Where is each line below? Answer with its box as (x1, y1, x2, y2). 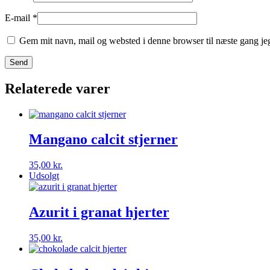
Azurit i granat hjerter (29, 204, 169, 221)
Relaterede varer (5, 80, 110, 96)
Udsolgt (29, 171, 59, 181)
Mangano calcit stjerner (29, 131, 178, 148)
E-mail (5, 12, 33, 23)
